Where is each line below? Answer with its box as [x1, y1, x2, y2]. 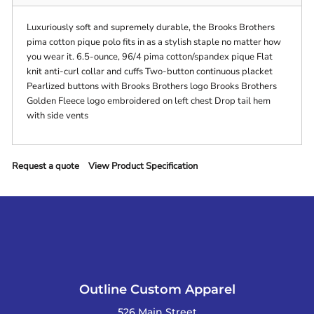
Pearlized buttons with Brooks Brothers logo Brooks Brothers [27, 80, 278, 93]
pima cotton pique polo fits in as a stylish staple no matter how [27, 36, 282, 49]
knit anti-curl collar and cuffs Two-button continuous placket [27, 65, 273, 78]
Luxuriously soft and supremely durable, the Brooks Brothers [27, 21, 275, 34]
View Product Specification [88, 160, 198, 173]
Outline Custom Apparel [78, 281, 235, 297]
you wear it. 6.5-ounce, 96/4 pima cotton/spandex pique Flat [27, 50, 273, 64]
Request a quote [12, 160, 80, 173]
